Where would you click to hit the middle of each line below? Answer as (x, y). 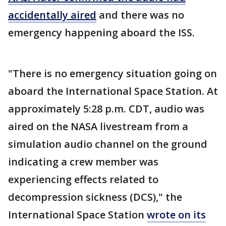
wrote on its (176, 215)
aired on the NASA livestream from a (98, 127)
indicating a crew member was (83, 162)
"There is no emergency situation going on (112, 74)
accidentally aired (52, 15)
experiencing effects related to (83, 180)
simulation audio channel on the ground (108, 144)
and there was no (140, 15)
